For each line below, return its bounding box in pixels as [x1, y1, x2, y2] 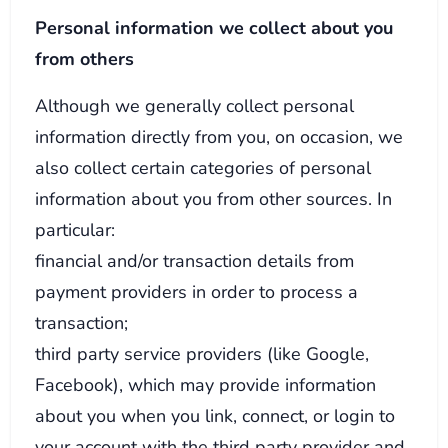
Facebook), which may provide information [35, 371, 377, 397]
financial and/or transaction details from [35, 247, 355, 273]
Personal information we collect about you [35, 14, 394, 40]
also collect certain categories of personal [35, 154, 372, 180]
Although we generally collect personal [35, 92, 355, 118]
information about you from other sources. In [35, 185, 393, 211]
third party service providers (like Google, [35, 340, 370, 366]
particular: [35, 216, 116, 242]
